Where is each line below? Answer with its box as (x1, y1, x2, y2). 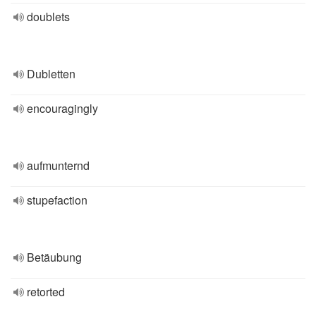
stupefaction (27, 192, 87, 208)
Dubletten (27, 66, 75, 82)
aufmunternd (27, 157, 90, 174)
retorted (27, 284, 65, 300)
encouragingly (27, 100, 98, 116)
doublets (27, 8, 70, 25)
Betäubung (27, 249, 82, 265)
